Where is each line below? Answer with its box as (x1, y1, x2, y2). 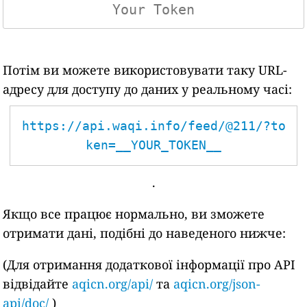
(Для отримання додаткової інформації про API (3, 256, 296, 273)
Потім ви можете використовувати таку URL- (3, 62, 288, 78)
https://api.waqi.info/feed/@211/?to (21, 119, 286, 133)
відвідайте (3, 275, 73, 292)
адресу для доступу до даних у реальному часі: (3, 81, 293, 97)
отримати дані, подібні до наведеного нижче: (3, 225, 286, 241)
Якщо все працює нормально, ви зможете (3, 206, 265, 222)
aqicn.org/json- (173, 275, 261, 292)
